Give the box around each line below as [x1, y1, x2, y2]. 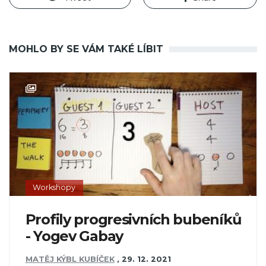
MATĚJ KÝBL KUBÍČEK [25, 254, 115, 264]
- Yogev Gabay [25, 227, 123, 245]
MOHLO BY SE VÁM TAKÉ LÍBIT [9, 43, 163, 55]
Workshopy [33, 183, 76, 192]
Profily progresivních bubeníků [25, 211, 241, 229]
